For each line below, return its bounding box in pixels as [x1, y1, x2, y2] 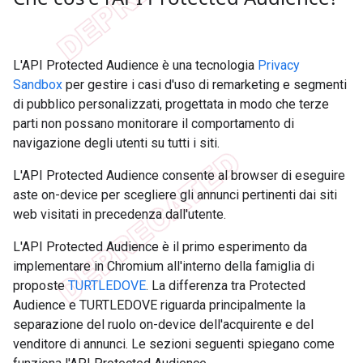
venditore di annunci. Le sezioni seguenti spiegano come [13, 335, 335, 352]
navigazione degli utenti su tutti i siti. [13, 135, 220, 151]
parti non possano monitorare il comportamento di [13, 115, 294, 131]
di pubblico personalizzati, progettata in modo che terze [13, 96, 329, 112]
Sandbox [13, 76, 62, 92]
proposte [13, 277, 68, 293]
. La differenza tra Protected [146, 277, 305, 293]
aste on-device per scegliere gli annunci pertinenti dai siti [13, 186, 337, 203]
